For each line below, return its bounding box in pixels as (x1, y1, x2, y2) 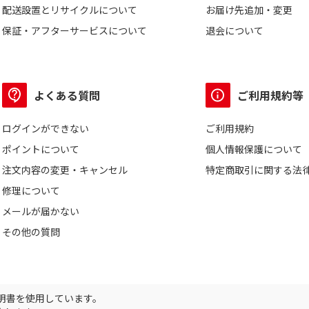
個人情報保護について (206, 142, 303, 156)
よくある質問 (34, 87, 100, 103)
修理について (2, 183, 60, 197)
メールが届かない (2, 204, 79, 218)
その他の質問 (2, 225, 60, 239)
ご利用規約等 (237, 87, 304, 103)
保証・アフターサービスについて (2, 23, 147, 37)
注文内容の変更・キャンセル (2, 163, 128, 177)
